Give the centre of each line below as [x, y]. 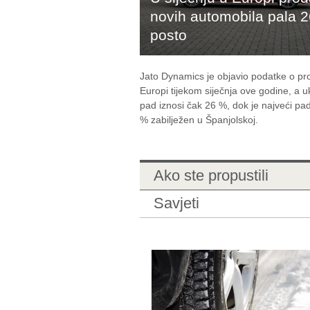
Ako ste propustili [211, 175]
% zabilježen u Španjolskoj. [199, 120]
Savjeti [176, 203]
